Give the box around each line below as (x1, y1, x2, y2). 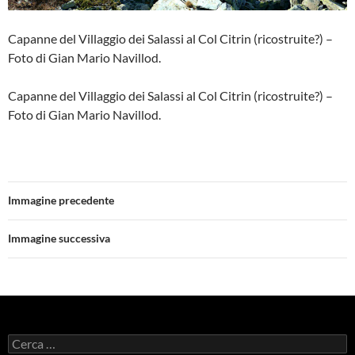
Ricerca (7, 333, 44, 347)
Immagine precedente (8, 193, 114, 207)
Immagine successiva (8, 231, 110, 245)
